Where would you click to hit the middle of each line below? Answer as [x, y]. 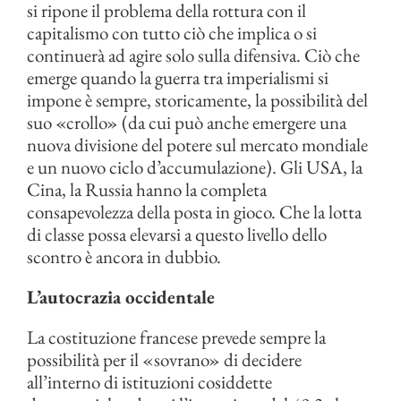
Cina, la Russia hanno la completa [147, 189]
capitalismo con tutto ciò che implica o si [172, 33]
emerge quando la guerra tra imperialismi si [178, 77]
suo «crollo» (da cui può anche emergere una [187, 122]
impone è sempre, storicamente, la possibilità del [197, 100]
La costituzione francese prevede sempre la [176, 337]
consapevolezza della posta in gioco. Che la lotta [194, 212]
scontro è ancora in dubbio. [124, 256]
